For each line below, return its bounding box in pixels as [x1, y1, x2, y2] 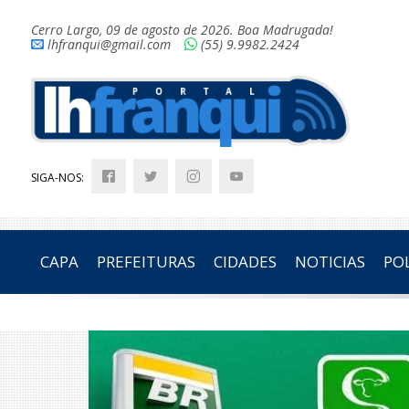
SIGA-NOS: [30, 170, 87, 186]
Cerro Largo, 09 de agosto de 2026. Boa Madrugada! [30, 21, 333, 38]
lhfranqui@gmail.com [47, 36, 171, 53]
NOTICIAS [294, 251, 365, 273]
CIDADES [213, 251, 277, 273]
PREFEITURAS [96, 251, 195, 273]
